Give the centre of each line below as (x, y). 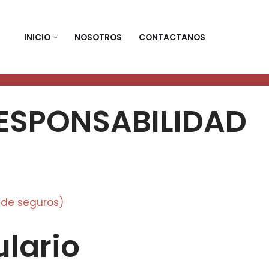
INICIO (38, 38)
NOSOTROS (98, 38)
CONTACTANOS (172, 38)
